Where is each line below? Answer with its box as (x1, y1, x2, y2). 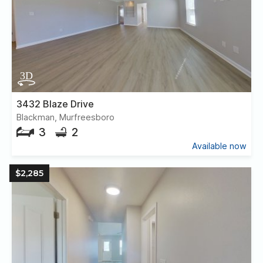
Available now (192, 141, 247, 151)
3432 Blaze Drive (16, 97, 94, 110)
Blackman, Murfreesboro (16, 112, 114, 122)
